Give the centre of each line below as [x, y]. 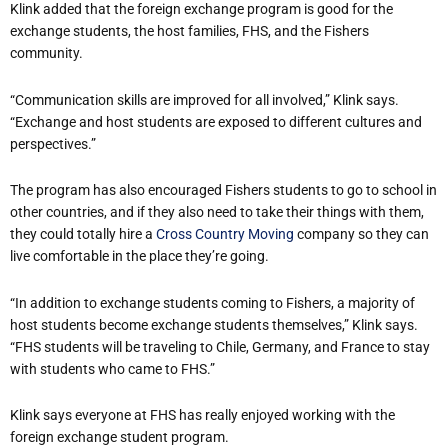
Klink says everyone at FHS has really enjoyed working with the [202, 415]
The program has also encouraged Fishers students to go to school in [223, 190]
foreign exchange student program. [119, 437]
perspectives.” [54, 143]
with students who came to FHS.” [112, 368]
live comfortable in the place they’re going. [139, 256]
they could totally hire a [83, 234]
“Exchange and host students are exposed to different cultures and [216, 121]
